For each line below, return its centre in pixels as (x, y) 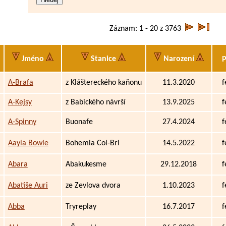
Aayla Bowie (28, 143)
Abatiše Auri (28, 185)
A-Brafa (20, 82)
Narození (179, 59)
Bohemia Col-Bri (92, 143)
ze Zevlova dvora (93, 185)
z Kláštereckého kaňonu (103, 82)
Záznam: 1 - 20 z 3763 (144, 29)
